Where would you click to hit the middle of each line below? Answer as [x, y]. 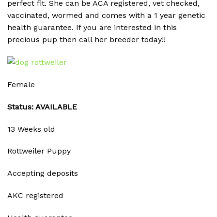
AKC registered [35, 195]
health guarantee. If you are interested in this [92, 27]
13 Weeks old [31, 129]
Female [21, 85]
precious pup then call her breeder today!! [86, 39]
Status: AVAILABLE [42, 107]
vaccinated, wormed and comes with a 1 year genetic [106, 15]
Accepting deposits [43, 173]
